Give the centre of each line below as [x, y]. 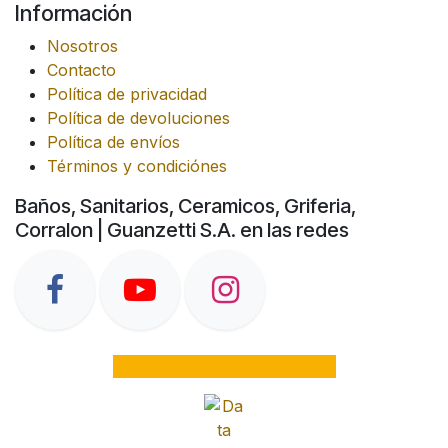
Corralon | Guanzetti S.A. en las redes [182, 230]
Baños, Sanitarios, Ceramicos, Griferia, [185, 206]
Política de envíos [113, 142]
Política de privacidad [127, 94]
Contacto [81, 70]
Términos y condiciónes [137, 166]
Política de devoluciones [138, 118]
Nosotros [82, 46]
